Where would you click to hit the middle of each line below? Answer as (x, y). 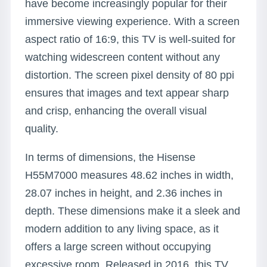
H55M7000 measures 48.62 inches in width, (129, 175)
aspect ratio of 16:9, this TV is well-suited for (130, 39)
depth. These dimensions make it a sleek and (133, 211)
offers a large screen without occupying (118, 247)
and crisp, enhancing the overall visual (116, 111)
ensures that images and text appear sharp (127, 93)
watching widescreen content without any (122, 57)
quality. (42, 129)
